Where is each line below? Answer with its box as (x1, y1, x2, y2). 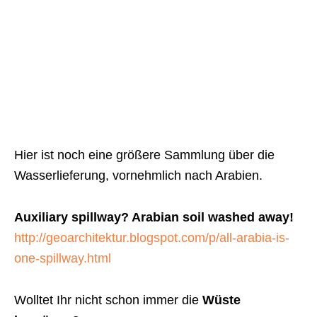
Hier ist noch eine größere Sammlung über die (14, 147, 275, 162)
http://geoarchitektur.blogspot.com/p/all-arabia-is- (14, 230, 289, 245)
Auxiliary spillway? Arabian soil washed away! (14, 209, 294, 224)
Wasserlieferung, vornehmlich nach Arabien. (14, 168, 263, 183)
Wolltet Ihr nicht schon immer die (14, 292, 202, 307)
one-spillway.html (14, 250, 111, 265)
